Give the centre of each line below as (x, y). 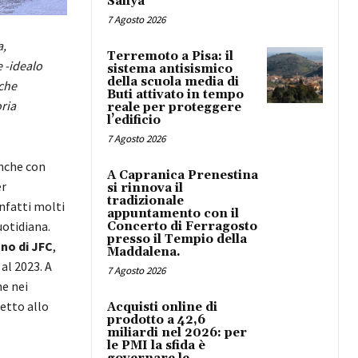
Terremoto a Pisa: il (170, 56)
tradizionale (145, 201)
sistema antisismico (170, 69)
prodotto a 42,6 (156, 320)
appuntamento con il (173, 213)
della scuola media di (173, 82)
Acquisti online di (162, 307)
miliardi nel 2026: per (177, 332)
